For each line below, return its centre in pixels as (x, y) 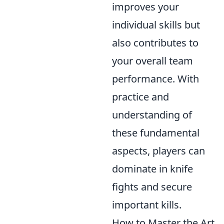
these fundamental (156, 133)
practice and (140, 97)
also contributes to (155, 43)
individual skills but (156, 25)
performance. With (155, 79)
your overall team (152, 61)
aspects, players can (158, 151)
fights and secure (152, 187)
